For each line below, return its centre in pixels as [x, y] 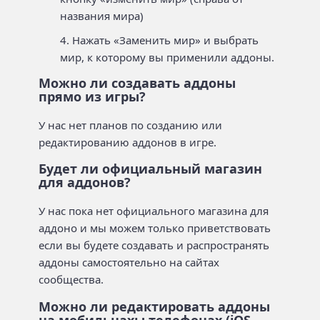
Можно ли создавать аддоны [137, 82]
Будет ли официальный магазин [150, 169]
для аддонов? [85, 182]
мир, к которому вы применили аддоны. [167, 57]
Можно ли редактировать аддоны [154, 306]
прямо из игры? [92, 96]
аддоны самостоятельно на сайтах [129, 262]
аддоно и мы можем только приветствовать [155, 228]
